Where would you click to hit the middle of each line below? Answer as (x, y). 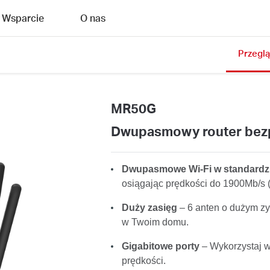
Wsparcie (23, 18)
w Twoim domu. (155, 222)
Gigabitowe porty (160, 246)
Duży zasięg (149, 207)
